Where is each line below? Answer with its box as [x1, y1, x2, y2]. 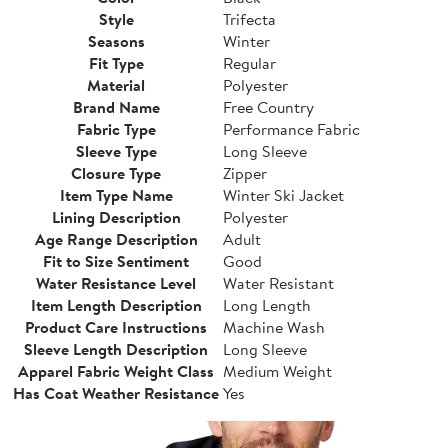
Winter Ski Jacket [223, 183, 344, 206]
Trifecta [223, 7, 276, 30]
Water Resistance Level [36, 271, 196, 294]
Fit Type [88, 51, 144, 74]
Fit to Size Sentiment [43, 249, 189, 272]
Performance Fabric [223, 117, 360, 140]
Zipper [223, 161, 267, 184]
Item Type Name [59, 183, 173, 206]
